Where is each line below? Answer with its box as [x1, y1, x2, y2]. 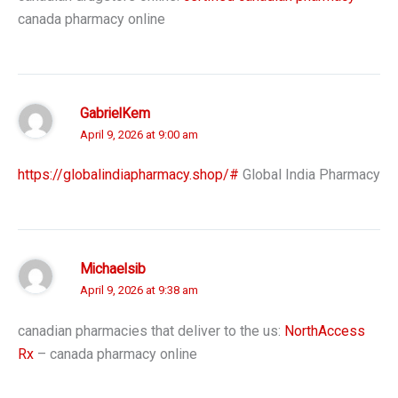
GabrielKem [80, 105, 150, 122]
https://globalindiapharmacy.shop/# [18, 166, 239, 184]
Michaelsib [80, 261, 146, 278]
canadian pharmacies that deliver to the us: [18, 322, 284, 339]
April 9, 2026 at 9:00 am [80, 127, 198, 141]
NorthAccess [284, 322, 365, 339]
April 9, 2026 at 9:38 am [80, 283, 198, 298]
